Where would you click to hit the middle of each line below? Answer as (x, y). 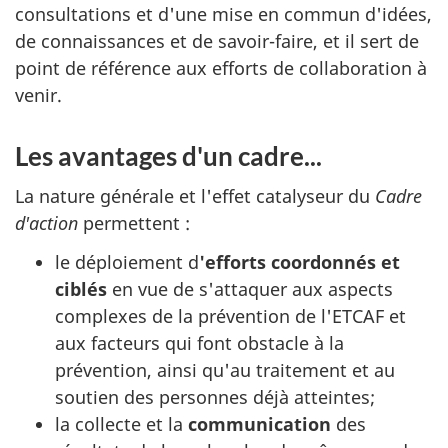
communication (259, 423)
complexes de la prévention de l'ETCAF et (230, 315)
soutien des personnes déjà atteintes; (215, 396)
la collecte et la (121, 423)
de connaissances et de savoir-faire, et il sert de (217, 40)
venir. (38, 94)
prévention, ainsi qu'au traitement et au (225, 369)
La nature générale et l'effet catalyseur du (195, 196)
